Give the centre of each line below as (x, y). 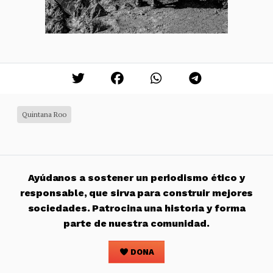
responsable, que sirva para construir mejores (136, 193)
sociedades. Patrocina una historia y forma (136, 208)
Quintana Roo (44, 115)
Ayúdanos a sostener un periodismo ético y (136, 178)
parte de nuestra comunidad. (136, 224)
